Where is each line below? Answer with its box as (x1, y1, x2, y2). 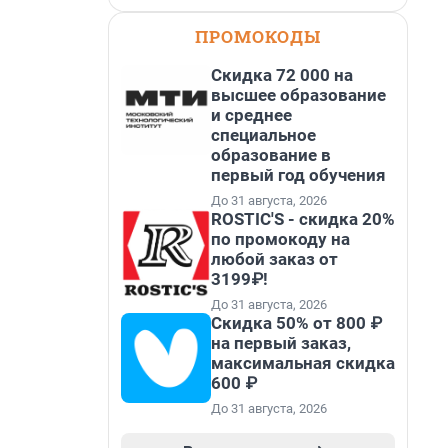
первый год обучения (211, 165, 386, 185)
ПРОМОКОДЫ (195, 25, 321, 48)
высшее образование (211, 85, 386, 105)
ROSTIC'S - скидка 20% (211, 209, 395, 229)
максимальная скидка (211, 353, 395, 373)
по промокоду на (211, 229, 350, 249)
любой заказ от (211, 249, 338, 269)
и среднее (211, 105, 292, 125)
